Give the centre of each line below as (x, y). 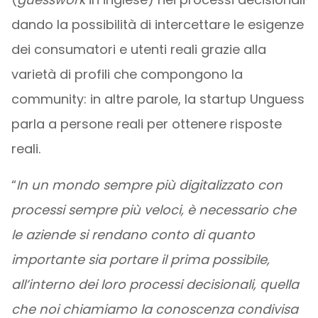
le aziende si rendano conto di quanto (133, 235)
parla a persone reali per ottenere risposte (146, 124)
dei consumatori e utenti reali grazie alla (138, 49)
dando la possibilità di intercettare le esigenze (157, 24)
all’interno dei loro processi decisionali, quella (155, 284)
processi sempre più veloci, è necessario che (153, 210)
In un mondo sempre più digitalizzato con (149, 185)
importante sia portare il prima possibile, (140, 259)
